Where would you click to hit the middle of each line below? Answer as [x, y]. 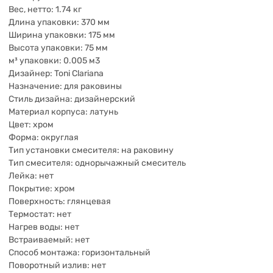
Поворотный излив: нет [57, 265]
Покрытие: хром [42, 189]
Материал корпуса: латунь [63, 112]
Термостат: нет [40, 214]
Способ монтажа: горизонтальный [80, 253]
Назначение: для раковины [65, 86]
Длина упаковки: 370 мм [59, 22]
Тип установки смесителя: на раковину [91, 150]
